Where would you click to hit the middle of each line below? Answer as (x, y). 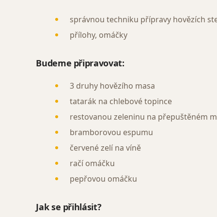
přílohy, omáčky (99, 35)
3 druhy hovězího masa (113, 86)
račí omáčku (93, 163)
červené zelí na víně (106, 148)
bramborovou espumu (112, 132)
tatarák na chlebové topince (121, 101)
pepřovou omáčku (104, 179)
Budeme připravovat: (80, 63)
